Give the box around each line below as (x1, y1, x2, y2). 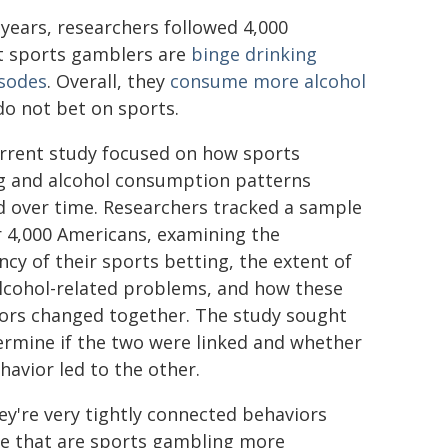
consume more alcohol (170, 69, 366, 93)
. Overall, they (47, 69, 170, 93)
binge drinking (191, 42, 317, 66)
